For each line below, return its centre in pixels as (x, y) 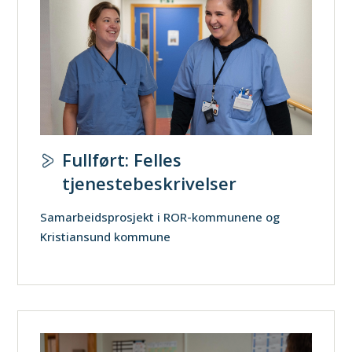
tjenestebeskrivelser (150, 183)
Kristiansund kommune (106, 237)
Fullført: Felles (122, 160)
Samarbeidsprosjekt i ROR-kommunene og (160, 217)
